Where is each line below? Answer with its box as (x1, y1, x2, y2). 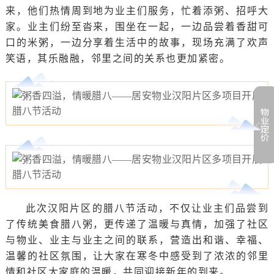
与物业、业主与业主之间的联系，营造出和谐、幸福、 (5, 235, 269, 246)
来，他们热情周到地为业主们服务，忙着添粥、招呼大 (5, 5, 269, 16)
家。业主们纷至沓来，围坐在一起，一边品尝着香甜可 (5, 21, 269, 32)
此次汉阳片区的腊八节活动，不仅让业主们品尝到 (26, 203, 269, 214)
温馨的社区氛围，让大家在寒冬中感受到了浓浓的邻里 (5, 251, 269, 262)
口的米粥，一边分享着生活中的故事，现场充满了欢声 (5, 37, 269, 48)
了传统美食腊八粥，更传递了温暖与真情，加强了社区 (5, 219, 269, 230)
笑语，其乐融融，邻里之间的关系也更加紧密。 (5, 53, 231, 64)
